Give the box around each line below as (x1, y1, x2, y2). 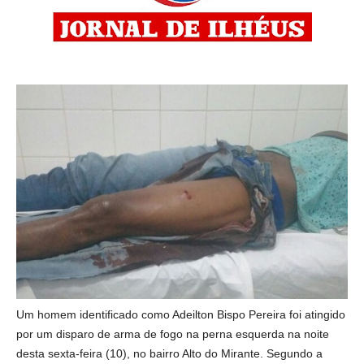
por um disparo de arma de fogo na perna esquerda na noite (16, 327, 329, 340)
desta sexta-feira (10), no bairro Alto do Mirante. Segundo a (16, 346, 323, 360)
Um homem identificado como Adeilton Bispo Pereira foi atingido (16, 307, 345, 321)
